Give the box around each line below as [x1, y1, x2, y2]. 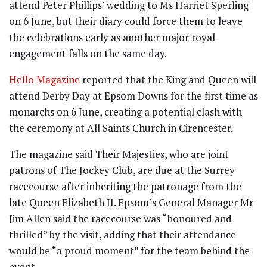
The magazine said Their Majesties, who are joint [9, 147, 229, 161]
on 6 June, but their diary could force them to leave [9, 14, 243, 28]
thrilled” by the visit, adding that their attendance [9, 227, 236, 241]
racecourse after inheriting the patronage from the [9, 179, 241, 193]
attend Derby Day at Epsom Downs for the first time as [9, 88, 258, 103]
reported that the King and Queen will [80, 72, 256, 86]
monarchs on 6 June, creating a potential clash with [9, 104, 242, 119]
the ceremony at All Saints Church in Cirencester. [9, 120, 233, 135]
